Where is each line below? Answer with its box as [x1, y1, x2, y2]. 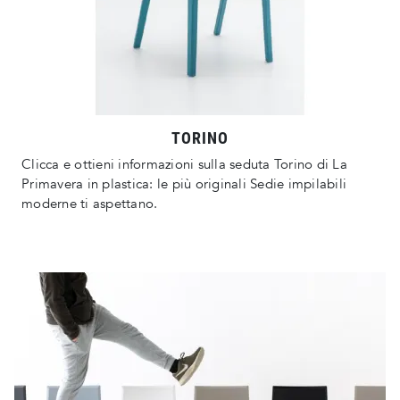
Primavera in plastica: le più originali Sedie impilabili [21, 175, 346, 194]
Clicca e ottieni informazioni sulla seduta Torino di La [21, 155, 347, 174]
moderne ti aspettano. [21, 195, 158, 213]
